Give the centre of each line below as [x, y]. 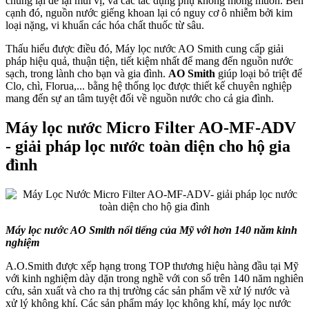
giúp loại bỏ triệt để [259, 74]
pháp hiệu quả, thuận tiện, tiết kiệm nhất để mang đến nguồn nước [149, 61]
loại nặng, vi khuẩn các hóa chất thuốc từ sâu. [106, 26]
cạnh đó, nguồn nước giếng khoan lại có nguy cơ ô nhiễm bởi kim [149, 13]
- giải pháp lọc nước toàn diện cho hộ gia [148, 147]
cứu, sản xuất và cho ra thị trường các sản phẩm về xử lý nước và [148, 290]
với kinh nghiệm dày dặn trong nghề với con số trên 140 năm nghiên [154, 278]
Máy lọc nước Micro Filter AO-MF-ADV [151, 128]
